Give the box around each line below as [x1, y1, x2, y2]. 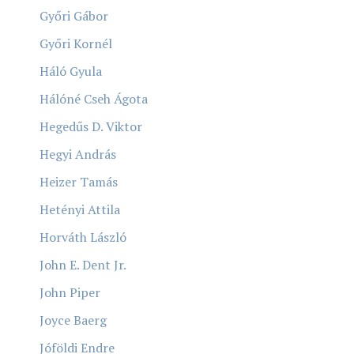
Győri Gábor [40, 6, 108, 24]
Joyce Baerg [40, 311, 107, 329]
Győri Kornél [40, 34, 112, 52]
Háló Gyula [40, 62, 102, 80]
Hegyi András [40, 145, 116, 163]
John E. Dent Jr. [40, 255, 126, 273]
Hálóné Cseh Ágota [40, 89, 148, 107]
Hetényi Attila [40, 200, 120, 218]
